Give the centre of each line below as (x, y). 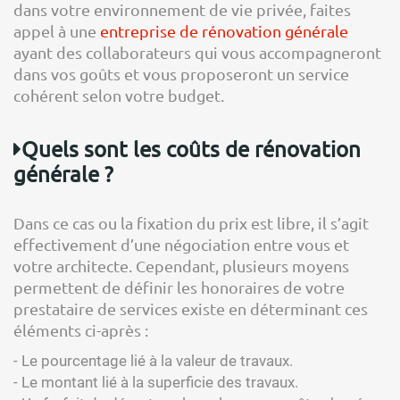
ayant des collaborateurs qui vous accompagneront (197, 52)
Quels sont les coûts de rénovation (191, 149)
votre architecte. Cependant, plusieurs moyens (181, 266)
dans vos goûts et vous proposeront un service (181, 74)
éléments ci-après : (81, 330)
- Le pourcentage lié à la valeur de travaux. (153, 361)
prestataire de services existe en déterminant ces (191, 308)
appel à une (57, 31)
